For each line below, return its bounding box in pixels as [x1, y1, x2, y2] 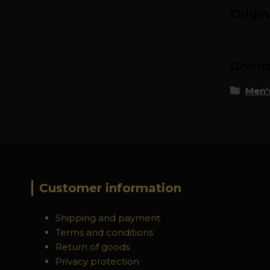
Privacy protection [55, 255, 139, 267]
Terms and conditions [55, 226, 153, 238]
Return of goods [55, 240, 130, 253]
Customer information [39, 180, 181, 195]
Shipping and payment [55, 212, 160, 224]
